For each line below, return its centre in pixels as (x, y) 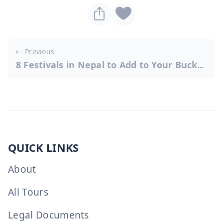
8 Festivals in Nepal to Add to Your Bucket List (201, 65)
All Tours (28, 192)
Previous (40, 52)
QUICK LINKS (44, 147)
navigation (44, 65)
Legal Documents (49, 215)
